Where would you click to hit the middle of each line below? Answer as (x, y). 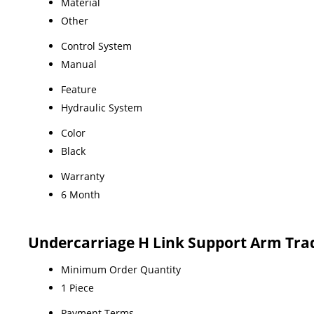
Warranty (83, 176)
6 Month (81, 194)
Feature (79, 89)
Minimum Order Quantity (121, 269)
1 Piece (77, 287)
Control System (96, 46)
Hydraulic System (102, 107)
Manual (79, 64)
